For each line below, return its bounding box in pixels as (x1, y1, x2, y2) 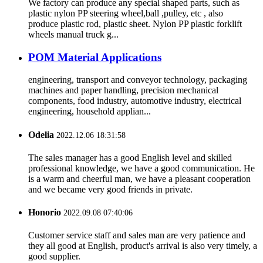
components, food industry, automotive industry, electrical (28, 96, 241, 106)
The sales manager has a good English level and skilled (28, 152, 232, 163)
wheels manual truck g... (28, 29, 119, 39)
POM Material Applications (28, 50, 161, 63)
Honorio (28, 207, 61, 218)
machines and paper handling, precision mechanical (28, 85, 218, 96)
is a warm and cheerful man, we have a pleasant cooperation (28, 173, 251, 184)
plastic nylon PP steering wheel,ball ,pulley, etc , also (28, 8, 223, 18)
